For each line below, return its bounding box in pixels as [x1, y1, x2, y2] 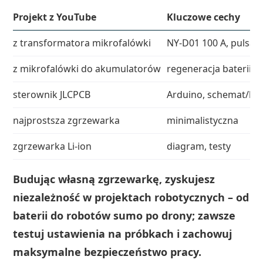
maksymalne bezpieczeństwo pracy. [13, 244, 202, 259]
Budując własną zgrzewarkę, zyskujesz [13, 171, 215, 186]
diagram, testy [167, 139, 231, 153]
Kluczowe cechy [167, 10, 241, 23]
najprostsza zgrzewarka [13, 113, 120, 127]
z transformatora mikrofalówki [13, 36, 151, 49]
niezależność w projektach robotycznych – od [13, 190, 249, 204]
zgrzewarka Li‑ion [13, 139, 92, 153]
